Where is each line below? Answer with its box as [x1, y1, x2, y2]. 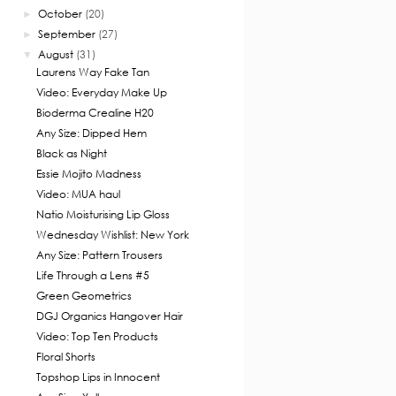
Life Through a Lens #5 [35, 269, 149, 283]
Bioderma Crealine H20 [35, 106, 154, 120]
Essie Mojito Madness [35, 167, 141, 181]
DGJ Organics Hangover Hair [35, 309, 183, 324]
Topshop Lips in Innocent [35, 370, 160, 385]
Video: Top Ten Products [35, 330, 158, 344]
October [38, 7, 83, 21]
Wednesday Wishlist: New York [35, 228, 189, 242]
